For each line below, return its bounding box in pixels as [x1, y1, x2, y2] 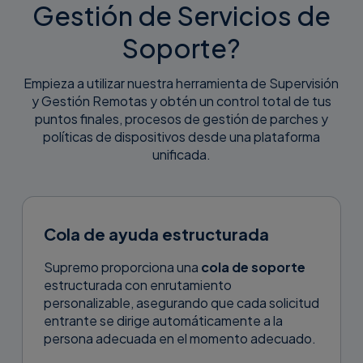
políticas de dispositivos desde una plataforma [42, 127, 320, 145]
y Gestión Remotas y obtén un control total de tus [31, 92, 331, 109]
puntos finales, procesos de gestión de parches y [34, 109, 328, 127]
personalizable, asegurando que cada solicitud [43, 293, 319, 311]
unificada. [152, 145, 211, 163]
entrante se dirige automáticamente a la [43, 311, 283, 329]
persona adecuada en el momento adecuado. [43, 329, 316, 347]
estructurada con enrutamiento [43, 275, 232, 293]
